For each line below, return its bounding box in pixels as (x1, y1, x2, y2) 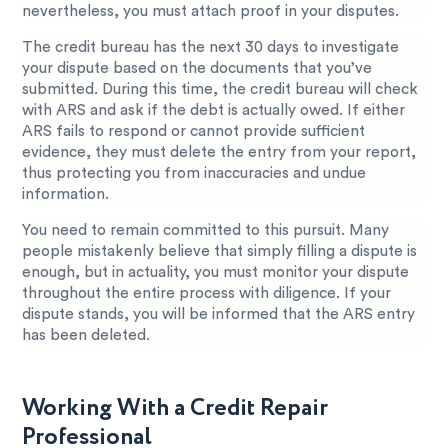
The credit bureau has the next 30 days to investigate (22, 39, 400, 55)
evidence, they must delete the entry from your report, (22, 144, 417, 160)
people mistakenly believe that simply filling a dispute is (22, 244, 418, 260)
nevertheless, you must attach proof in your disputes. (22, 3, 400, 19)
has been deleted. (22, 328, 151, 344)
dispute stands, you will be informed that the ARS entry (22, 307, 416, 323)
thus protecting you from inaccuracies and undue (22, 165, 367, 181)
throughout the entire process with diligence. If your (22, 286, 392, 302)
